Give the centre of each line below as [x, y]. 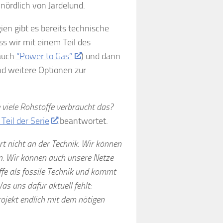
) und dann [101, 56]
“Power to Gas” [45, 56]
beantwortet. [83, 121]
